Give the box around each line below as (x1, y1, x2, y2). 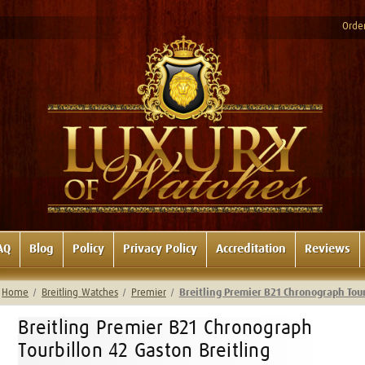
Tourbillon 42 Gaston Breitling (18, 341, 270, 361)
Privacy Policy (123, 242, 197, 255)
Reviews (305, 242, 350, 255)
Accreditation (216, 242, 286, 255)
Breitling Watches (42, 287, 119, 298)
